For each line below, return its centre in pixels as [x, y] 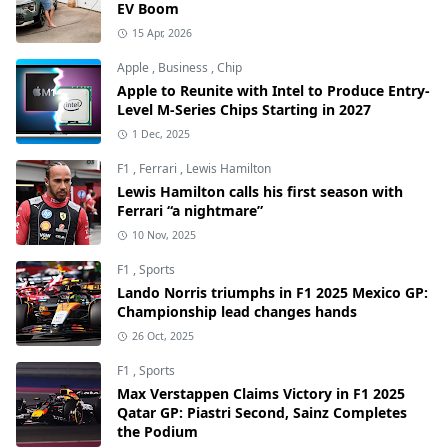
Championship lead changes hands [237, 311]
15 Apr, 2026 [161, 33]
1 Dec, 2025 [160, 134]
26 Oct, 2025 [162, 336]
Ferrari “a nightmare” [190, 210]
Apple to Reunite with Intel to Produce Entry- [273, 90]
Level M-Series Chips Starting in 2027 [244, 109]
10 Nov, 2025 [163, 235]
